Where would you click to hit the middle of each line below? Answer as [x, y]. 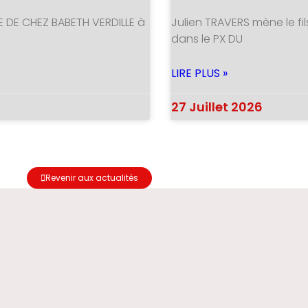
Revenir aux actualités [92, 177]
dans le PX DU [207, 38]
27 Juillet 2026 [217, 107]
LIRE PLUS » [199, 73]
